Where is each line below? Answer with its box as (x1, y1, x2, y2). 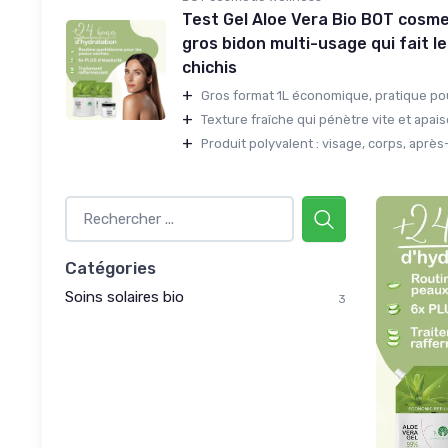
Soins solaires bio (65, 287, 184, 306)
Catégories (65, 257, 156, 278)
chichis (182, 57, 237, 77)
